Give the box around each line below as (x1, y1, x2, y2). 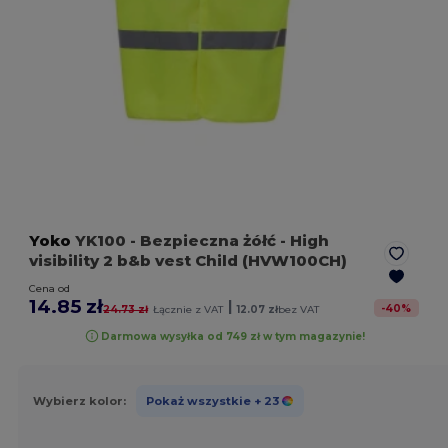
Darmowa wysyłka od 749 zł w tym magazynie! (100, 329, 365, 343)
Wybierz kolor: (32, 393, 126, 408)
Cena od (29, 282, 71, 296)
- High (280, 231, 330, 251)
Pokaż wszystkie (145, 393, 251, 408)
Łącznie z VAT (153, 303, 224, 317)
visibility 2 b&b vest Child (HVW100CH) (29, 251, 348, 271)
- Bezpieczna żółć (130, 231, 281, 251)
